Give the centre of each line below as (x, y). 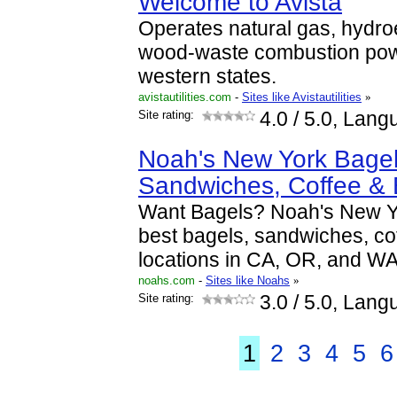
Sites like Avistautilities (302, 97)
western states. (207, 77)
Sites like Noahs (248, 280)
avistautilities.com (185, 97)
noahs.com (167, 280)
